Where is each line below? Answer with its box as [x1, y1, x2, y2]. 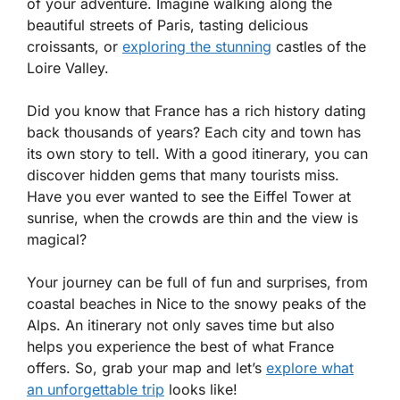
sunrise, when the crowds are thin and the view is [27, 209, 358, 227]
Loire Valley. [27, 59, 109, 77]
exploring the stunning [122, 37, 271, 55]
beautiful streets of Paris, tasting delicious [27, 16, 308, 34]
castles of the [271, 37, 366, 55]
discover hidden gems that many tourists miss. [27, 166, 339, 184]
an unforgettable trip [27, 380, 164, 398]
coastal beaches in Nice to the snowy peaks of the [27, 295, 366, 312]
